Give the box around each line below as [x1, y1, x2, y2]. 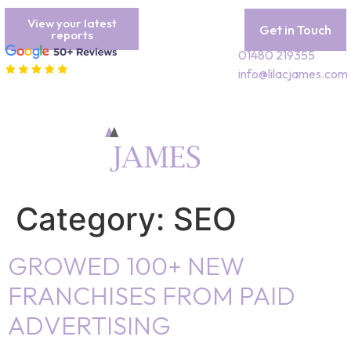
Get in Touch [259, 22, 331, 38]
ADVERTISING [8, 309, 171, 341]
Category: [16, 199, 173, 238]
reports [50, 27, 93, 42]
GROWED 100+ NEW [8, 249, 244, 281]
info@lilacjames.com [238, 66, 348, 81]
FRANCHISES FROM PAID [8, 279, 295, 311]
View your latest [27, 16, 117, 31]
